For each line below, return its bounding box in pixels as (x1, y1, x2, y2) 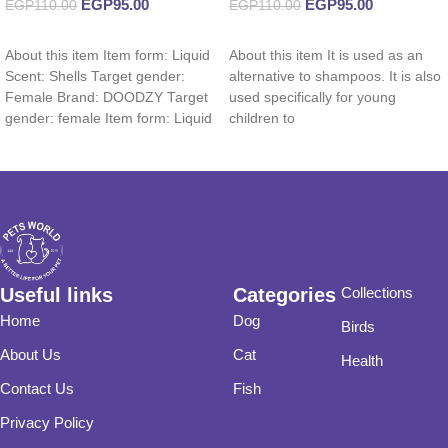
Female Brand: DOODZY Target (5, 90, 208, 106)
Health (340, 351, 383, 369)
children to (229, 111, 295, 127)
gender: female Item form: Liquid (5, 111, 212, 127)
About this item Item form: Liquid (5, 48, 210, 64)
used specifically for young (229, 90, 396, 106)
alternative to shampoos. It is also (229, 69, 441, 85)
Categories (233, 283, 337, 306)
